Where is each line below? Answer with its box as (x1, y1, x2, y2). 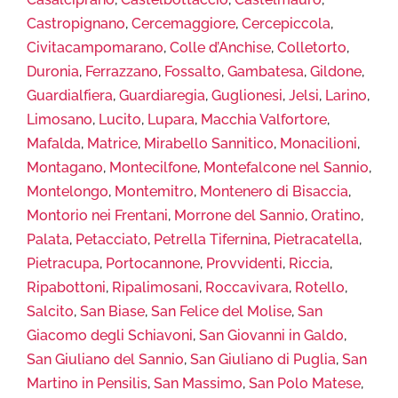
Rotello (295, 278, 345, 296)
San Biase (80, 302, 145, 320)
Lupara (147, 110, 195, 128)
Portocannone (106, 254, 200, 272)
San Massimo (154, 374, 243, 392)
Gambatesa (227, 62, 304, 80)
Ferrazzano (85, 62, 158, 80)
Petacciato (76, 230, 147, 248)
